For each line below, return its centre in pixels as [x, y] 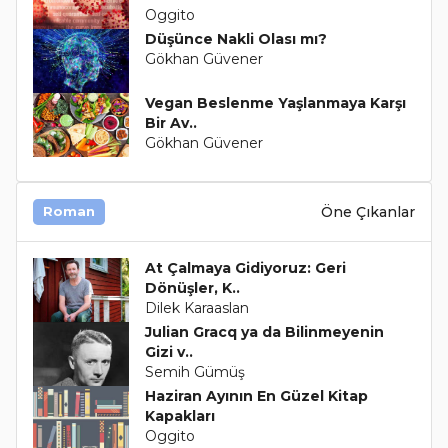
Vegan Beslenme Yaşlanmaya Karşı [275, 103]
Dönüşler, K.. [192, 288]
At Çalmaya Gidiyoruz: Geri [245, 268]
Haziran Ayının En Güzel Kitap [256, 396]
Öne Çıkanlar [368, 211]
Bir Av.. [170, 123]
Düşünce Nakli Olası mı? [235, 39]
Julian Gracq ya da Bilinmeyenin [264, 332]
